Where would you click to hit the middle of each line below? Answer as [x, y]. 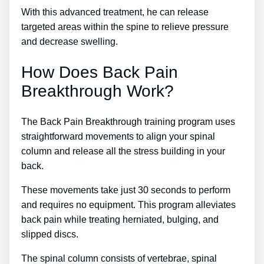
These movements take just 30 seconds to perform [126, 190]
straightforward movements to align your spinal [118, 136]
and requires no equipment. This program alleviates [128, 204]
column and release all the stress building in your [123, 151]
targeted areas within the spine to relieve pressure [125, 27]
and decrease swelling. [70, 42]
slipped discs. [50, 234]
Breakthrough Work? [98, 91]
